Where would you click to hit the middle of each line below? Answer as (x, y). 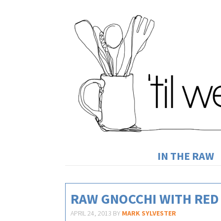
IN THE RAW (186, 156)
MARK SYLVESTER (149, 213)
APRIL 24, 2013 (91, 213)
